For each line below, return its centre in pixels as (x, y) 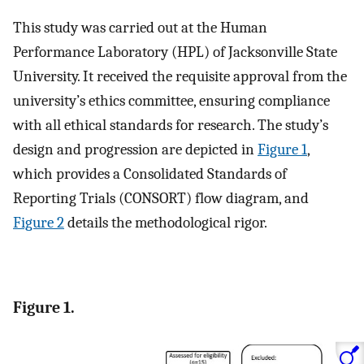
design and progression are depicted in (135, 150)
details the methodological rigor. (166, 223)
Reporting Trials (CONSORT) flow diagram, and (161, 199)
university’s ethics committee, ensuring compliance (171, 101)
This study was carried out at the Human (140, 28)
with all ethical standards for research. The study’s (171, 126)
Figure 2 (39, 223)
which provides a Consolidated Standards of (150, 174)
